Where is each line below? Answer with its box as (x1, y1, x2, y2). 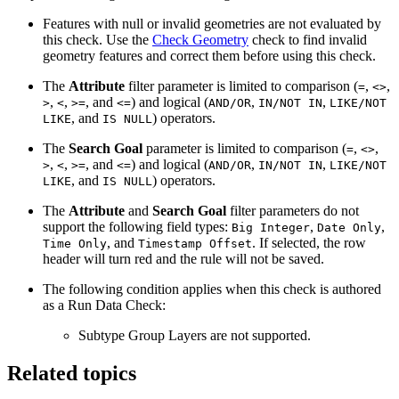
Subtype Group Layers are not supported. (78, 328, 311, 344)
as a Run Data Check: (43, 297, 166, 313)
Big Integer (232, 221, 310, 235)
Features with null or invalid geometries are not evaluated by (43, 16, 381, 32)
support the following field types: (43, 219, 232, 235)
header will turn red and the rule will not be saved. (43, 251, 324, 267)
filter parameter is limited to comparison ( (125, 78, 358, 94)
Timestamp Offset (138, 237, 252, 251)
